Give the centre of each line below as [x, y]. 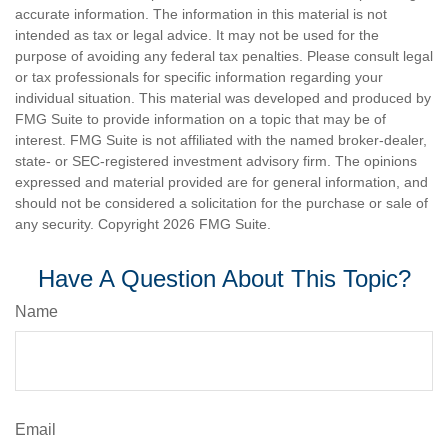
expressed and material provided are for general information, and [221, 181]
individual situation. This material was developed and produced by [223, 97]
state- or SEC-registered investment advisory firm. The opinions [216, 160]
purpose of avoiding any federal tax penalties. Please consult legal [224, 55]
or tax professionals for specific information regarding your [199, 76]
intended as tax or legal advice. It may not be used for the [197, 34]
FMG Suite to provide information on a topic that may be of [200, 118]
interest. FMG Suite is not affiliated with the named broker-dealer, [221, 139]
